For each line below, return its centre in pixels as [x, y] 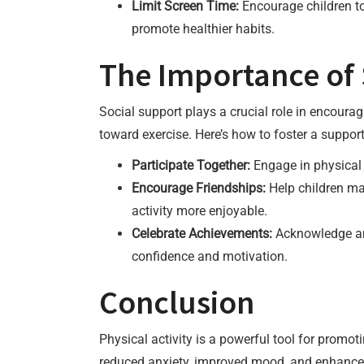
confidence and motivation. [210, 256]
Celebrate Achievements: [202, 234]
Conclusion [177, 302]
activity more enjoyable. [199, 211]
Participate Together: [191, 165]
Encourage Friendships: [199, 188]
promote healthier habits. [203, 29]
